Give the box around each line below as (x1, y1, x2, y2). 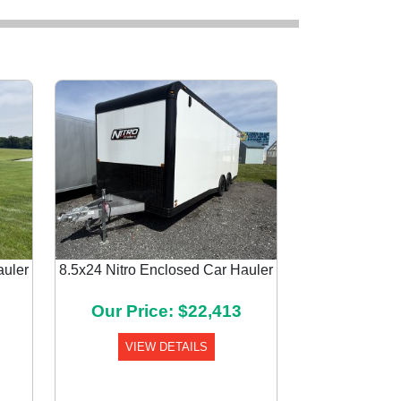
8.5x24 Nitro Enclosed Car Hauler (59, 262, 273, 277)
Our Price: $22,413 (90, 302, 242, 320)
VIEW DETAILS (124, 340, 208, 354)
